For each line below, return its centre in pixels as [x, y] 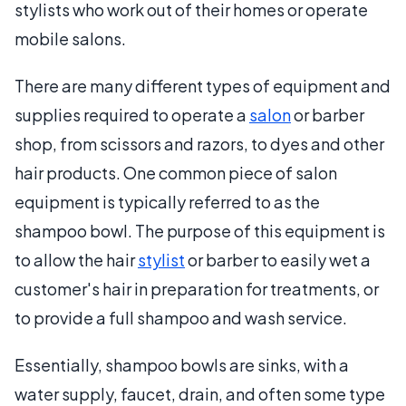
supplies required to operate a [132, 114]
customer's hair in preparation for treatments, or [197, 288]
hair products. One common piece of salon [176, 172]
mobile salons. [70, 38]
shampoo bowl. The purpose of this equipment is [200, 230]
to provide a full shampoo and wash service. [181, 317]
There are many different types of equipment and [203, 85]
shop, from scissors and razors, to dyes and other [199, 143]
